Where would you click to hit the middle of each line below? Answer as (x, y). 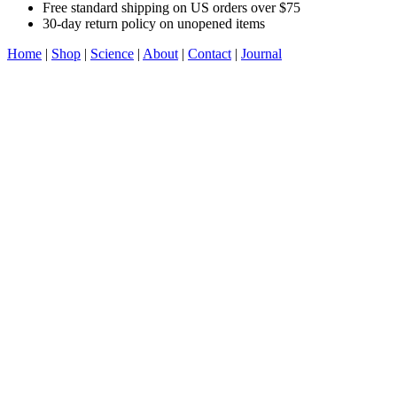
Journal (261, 53)
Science (112, 53)
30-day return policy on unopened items (154, 23)
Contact (210, 53)
